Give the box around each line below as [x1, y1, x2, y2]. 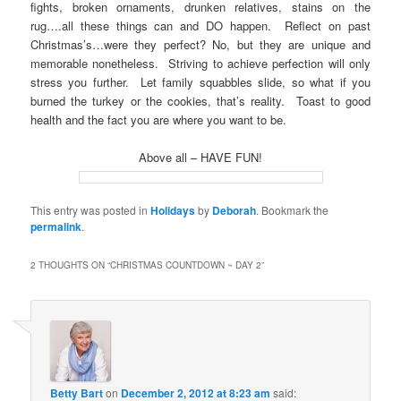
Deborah [212, 202, 257, 219]
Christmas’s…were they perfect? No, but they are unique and [30, 35, 371, 53]
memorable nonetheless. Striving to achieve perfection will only [30, 54, 371, 72]
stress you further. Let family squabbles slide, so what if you [30, 73, 371, 90]
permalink [30, 218, 82, 235]
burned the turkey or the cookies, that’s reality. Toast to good [30, 91, 371, 109]
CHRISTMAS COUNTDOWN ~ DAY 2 [110, 259, 262, 272]
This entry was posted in [30, 202, 151, 218]
